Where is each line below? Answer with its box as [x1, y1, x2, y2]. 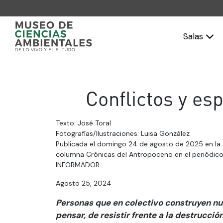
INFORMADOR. [56, 160, 101, 169]
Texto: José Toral [56, 118, 111, 127]
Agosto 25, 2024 [56, 179, 111, 188]
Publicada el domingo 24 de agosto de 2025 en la [56, 139, 221, 148]
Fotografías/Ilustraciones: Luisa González [56, 129, 190, 138]
